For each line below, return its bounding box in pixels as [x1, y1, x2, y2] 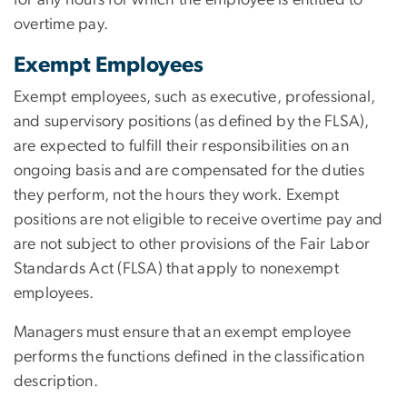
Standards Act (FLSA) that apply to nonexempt [14, 260, 339, 277]
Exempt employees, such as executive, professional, [14, 88, 376, 105]
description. [14, 372, 98, 390]
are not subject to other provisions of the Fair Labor [14, 235, 371, 253]
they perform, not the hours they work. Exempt [14, 186, 340, 203]
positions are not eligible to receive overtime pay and [14, 211, 383, 228]
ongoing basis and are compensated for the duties [14, 162, 364, 179]
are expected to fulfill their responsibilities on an [14, 137, 349, 154]
